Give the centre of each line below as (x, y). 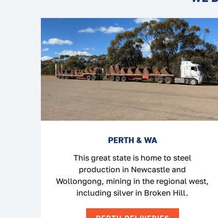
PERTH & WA (132, 140)
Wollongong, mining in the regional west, (132, 181)
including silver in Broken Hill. (132, 193)
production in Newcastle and (132, 170)
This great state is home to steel (132, 158)
